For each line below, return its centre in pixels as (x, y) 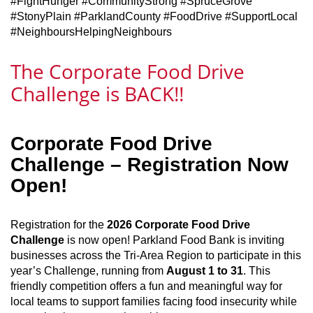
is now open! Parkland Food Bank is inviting (174, 240)
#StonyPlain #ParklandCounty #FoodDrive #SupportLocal (154, 16)
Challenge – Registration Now (150, 165)
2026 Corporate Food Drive (179, 225)
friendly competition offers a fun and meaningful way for (146, 286)
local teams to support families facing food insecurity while (154, 301)
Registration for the (59, 225)
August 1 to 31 (205, 271)
